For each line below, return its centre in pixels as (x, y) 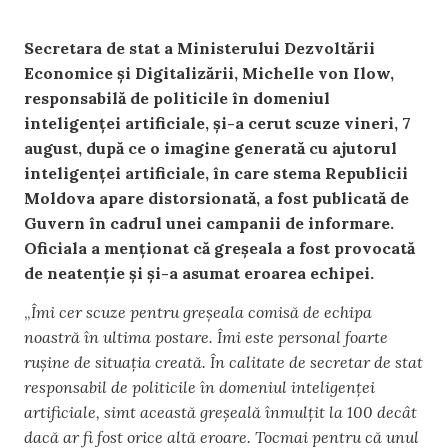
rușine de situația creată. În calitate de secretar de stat (223, 362)
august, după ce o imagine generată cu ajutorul (210, 147)
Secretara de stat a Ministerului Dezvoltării (199, 47)
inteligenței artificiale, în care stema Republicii (216, 172)
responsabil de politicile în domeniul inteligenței (199, 387)
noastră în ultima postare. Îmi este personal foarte (206, 337)
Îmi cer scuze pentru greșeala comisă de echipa (201, 312)
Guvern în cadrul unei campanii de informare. (209, 222)
